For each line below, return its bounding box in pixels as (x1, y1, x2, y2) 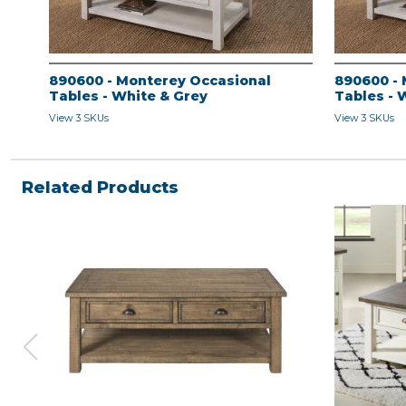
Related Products (22, 178, 179, 198)
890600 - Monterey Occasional (49, 72, 271, 90)
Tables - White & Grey (49, 88, 208, 105)
